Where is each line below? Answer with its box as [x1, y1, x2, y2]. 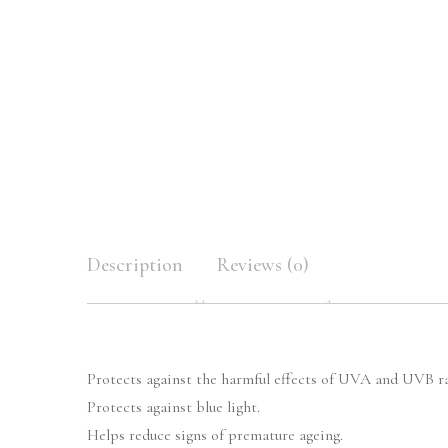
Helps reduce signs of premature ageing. [87, 425, 343, 445]
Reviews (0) [217, 253, 309, 277]
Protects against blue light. [87, 397, 260, 417]
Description [87, 253, 183, 277]
